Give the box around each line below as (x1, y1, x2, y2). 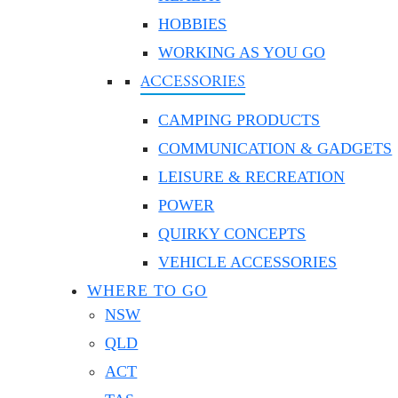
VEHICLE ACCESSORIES (158, 253, 338, 271)
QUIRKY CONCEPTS (158, 225, 306, 243)
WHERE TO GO (87, 282, 208, 299)
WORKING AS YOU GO (158, 44, 326, 61)
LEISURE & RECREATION (158, 168, 346, 186)
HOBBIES (158, 15, 227, 33)
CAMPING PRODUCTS (158, 111, 321, 129)
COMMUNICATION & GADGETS (158, 139, 393, 157)
